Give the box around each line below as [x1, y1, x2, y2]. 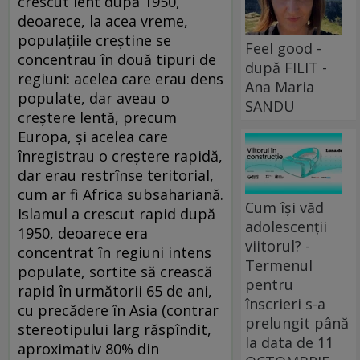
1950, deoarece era [18, 223, 148, 243]
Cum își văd [245, 197, 325, 217]
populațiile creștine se [18, 30, 171, 50]
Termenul [245, 255, 313, 275]
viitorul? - [245, 235, 311, 256]
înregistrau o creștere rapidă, [18, 145, 223, 166]
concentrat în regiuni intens [18, 242, 211, 262]
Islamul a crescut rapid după [18, 203, 215, 223]
